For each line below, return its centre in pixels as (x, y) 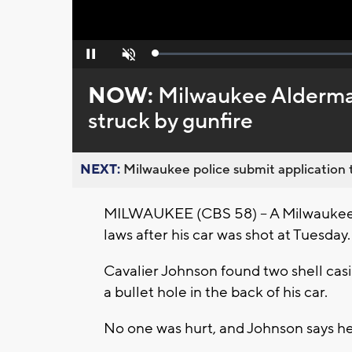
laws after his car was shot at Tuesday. (227, 235)
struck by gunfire (170, 121)
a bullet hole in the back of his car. (216, 293)
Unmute (127, 59)
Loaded (172, 57)
